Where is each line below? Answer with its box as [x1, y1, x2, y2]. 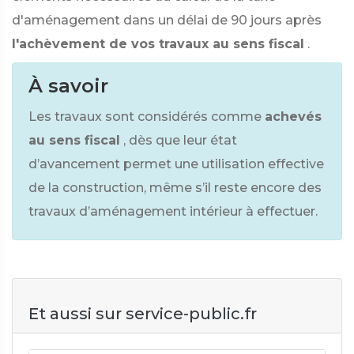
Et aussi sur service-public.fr [28, 304, 257, 323]
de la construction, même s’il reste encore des [28, 180, 322, 195]
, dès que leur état [123, 133, 237, 148]
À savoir [28, 74, 108, 97]
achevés [265, 109, 322, 124]
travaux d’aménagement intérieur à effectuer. [28, 204, 318, 219]
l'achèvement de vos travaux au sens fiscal [12, 36, 304, 51]
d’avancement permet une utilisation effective [28, 156, 324, 171]
